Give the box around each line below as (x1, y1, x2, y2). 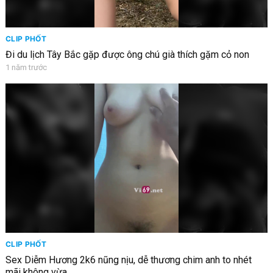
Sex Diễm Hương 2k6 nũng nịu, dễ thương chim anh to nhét (5, 253, 252, 266)
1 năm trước (5, 62, 47, 72)
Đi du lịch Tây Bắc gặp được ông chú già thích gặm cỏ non (5, 48, 249, 60)
